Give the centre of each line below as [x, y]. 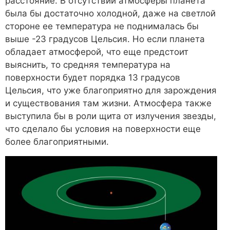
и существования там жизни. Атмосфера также [108, 103]
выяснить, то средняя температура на [88, 65]
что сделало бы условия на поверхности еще [103, 129]
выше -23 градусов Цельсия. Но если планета [105, 39]
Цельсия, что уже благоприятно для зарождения [111, 91]
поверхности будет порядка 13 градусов [93, 78]
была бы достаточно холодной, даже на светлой [110, 14]
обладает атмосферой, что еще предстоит [97, 52]
